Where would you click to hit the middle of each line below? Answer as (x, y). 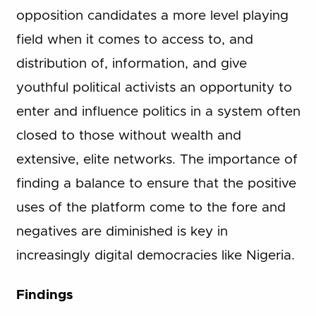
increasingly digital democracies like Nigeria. (155, 255)
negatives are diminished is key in (122, 231)
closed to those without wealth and (128, 135)
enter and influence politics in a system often (158, 111)
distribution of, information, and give (131, 63)
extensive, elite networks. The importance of (157, 159)
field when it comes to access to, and (134, 39)
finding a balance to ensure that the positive (156, 183)
